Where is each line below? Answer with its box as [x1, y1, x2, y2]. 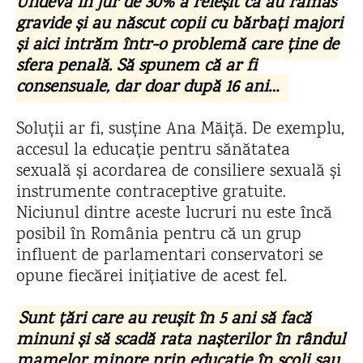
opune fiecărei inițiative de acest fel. [16, 265, 287, 290]
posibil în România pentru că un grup [16, 223, 301, 248]
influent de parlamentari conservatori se [16, 244, 323, 269]
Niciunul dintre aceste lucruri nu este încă [16, 202, 332, 227]
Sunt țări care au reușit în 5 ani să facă [19, 307, 311, 332]
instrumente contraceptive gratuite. [16, 181, 286, 206]
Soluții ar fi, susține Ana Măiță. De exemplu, [16, 117, 344, 143]
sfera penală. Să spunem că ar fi [16, 54, 257, 79]
